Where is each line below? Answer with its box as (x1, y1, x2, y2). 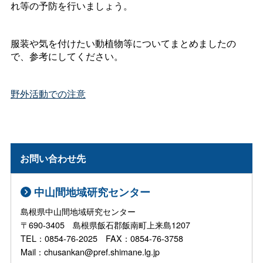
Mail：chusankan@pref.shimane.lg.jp (21, 245, 160, 258)
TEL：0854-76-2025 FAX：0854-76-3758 (21, 232, 184, 245)
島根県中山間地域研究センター (21, 205, 136, 218)
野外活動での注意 (10, 87, 86, 100)
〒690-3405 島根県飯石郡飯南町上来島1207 (21, 218, 191, 231)
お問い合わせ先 (20, 151, 86, 165)
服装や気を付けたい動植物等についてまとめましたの (10, 36, 236, 50)
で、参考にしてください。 (10, 49, 123, 63)
